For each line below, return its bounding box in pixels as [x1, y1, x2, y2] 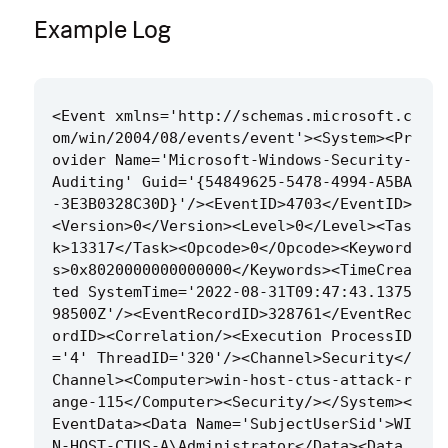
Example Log [34, 14, 171, 45]
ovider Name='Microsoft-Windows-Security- [52, 151, 412, 170]
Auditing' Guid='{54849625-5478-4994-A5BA [52, 173, 412, 192]
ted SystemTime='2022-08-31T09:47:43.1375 [52, 283, 412, 302]
